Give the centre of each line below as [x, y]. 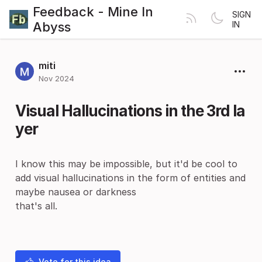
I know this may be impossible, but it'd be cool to [126, 164]
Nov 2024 [56, 78]
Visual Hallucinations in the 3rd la [130, 111]
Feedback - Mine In [93, 12]
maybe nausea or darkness [76, 192]
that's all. [36, 206]
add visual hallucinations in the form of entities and [130, 178]
